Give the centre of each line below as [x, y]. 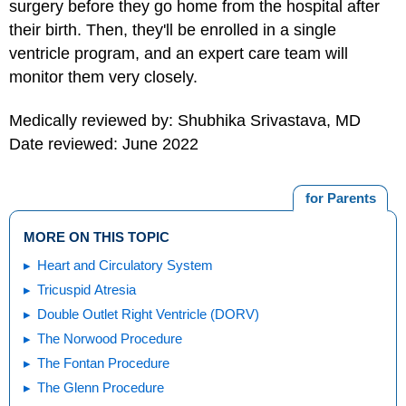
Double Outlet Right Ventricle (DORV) [148, 314]
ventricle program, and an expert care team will [179, 53]
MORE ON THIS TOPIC [97, 237]
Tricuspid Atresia [87, 289]
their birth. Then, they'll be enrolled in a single [173, 29]
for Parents [340, 198]
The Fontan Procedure [103, 362]
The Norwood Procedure [110, 338]
